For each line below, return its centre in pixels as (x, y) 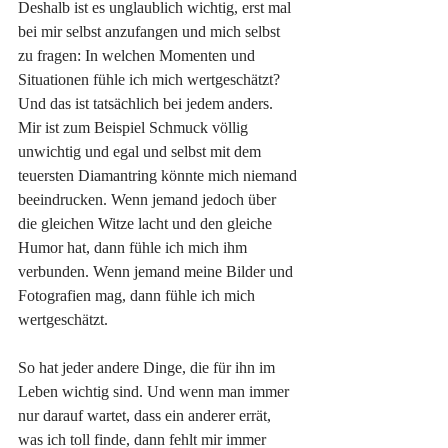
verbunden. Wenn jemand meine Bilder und (157, 271)
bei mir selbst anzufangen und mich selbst (151, 31)
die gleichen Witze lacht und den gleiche (147, 223)
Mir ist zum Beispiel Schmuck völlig (135, 127)
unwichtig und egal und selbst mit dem (141, 151)
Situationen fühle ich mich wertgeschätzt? (151, 79)
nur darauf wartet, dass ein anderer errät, (146, 415)
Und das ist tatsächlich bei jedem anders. (147, 103)
